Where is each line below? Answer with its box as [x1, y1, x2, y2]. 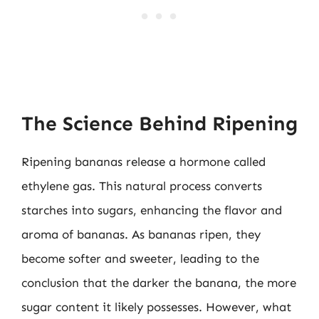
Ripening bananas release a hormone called [21, 154, 266, 169]
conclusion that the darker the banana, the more [21, 275, 296, 290]
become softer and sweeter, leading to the [21, 251, 259, 266]
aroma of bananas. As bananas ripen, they [21, 226, 261, 241]
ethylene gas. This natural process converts [21, 178, 262, 193]
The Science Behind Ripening [21, 111, 298, 135]
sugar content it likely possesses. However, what [21, 299, 291, 314]
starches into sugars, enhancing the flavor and [21, 202, 282, 217]
